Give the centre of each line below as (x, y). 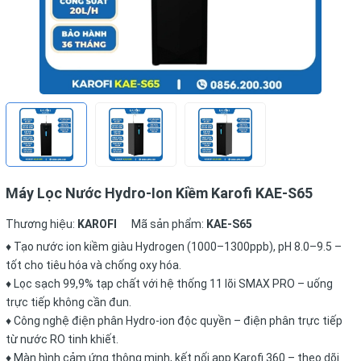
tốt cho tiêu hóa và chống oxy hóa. (93, 266)
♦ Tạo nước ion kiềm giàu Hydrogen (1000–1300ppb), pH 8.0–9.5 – (174, 247)
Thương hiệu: (41, 224)
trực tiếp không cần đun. (68, 303)
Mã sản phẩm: (169, 224)
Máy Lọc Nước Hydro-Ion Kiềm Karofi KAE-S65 (159, 193)
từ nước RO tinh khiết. (62, 340)
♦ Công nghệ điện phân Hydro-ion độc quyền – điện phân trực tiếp (174, 321)
